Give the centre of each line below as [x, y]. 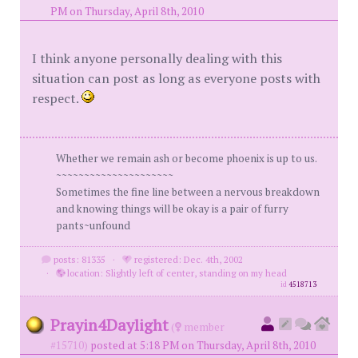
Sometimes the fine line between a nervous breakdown [188, 192]
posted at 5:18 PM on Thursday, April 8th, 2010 [203, 345]
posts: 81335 [78, 259]
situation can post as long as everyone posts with [176, 78]
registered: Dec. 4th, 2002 [187, 259]
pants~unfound [93, 225]
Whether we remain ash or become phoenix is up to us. [187, 158]
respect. [57, 98]
